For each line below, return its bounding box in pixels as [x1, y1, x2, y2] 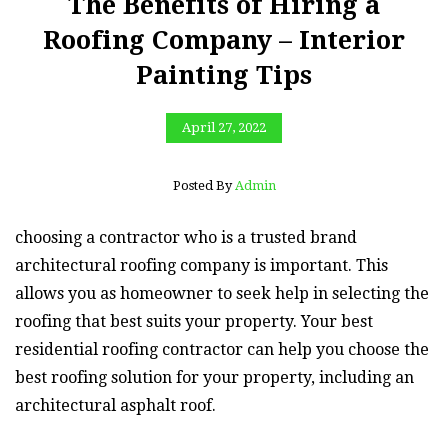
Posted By [172, 177, 235, 193]
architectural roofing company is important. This [15, 255, 388, 275]
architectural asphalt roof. [15, 395, 216, 415]
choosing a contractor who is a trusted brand [15, 227, 357, 247]
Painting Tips [136, 60, 312, 90]
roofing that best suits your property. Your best [15, 311, 373, 331]
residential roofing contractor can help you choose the [15, 339, 429, 359]
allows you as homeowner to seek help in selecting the [15, 283, 429, 303]
